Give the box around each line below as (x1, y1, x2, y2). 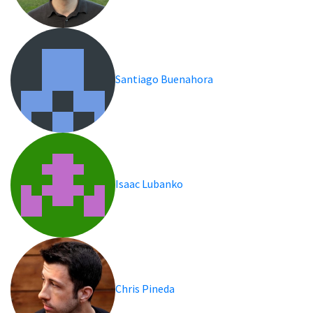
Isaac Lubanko (115, 176, 184, 191)
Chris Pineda (115, 281, 176, 296)
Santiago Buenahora (115, 71, 214, 86)
